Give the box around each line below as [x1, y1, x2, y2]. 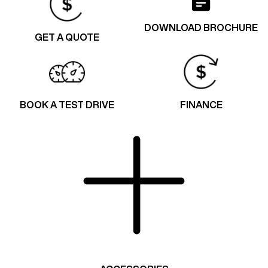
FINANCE [179, 99, 223, 109]
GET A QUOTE [35, 32, 99, 42]
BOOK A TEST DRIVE [20, 99, 114, 109]
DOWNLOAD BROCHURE [144, 22, 258, 32]
